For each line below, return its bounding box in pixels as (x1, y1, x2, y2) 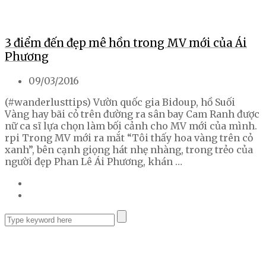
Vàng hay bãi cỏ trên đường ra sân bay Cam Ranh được (5, 107, 259, 120)
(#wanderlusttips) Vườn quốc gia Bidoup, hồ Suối (5, 96, 235, 108)
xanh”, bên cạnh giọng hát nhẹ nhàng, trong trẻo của (5, 143, 253, 156)
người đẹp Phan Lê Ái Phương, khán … (5, 155, 182, 167)
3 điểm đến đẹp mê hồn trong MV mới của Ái (5, 36, 247, 50)
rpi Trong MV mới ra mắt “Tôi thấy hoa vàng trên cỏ (5, 131, 253, 144)
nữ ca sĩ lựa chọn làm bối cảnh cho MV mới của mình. (5, 119, 257, 132)
